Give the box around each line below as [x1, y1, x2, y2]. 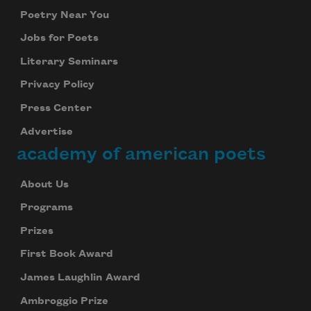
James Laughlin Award [19, 272, 140, 284]
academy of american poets [17, 144, 266, 165]
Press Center [19, 102, 92, 114]
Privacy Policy [19, 79, 94, 91]
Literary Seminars [19, 56, 118, 67]
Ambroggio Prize [19, 295, 108, 307]
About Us [19, 178, 69, 190]
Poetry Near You [19, 9, 109, 21]
